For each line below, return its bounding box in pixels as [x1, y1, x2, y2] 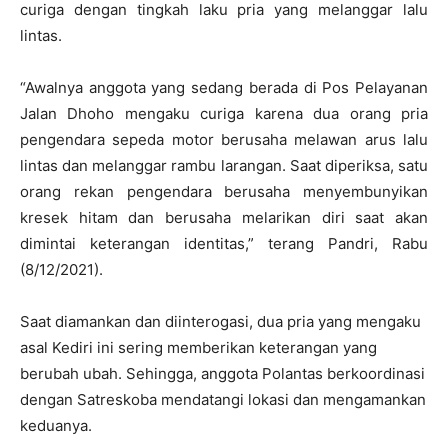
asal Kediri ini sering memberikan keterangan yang [20, 338, 377, 357]
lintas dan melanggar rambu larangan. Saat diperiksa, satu [20, 156, 428, 175]
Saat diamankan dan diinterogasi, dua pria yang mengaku [20, 312, 421, 331]
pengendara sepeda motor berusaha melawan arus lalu [20, 130, 428, 149]
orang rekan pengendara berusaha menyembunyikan [20, 182, 428, 201]
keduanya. [20, 416, 92, 435]
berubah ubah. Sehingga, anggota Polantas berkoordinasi [20, 364, 425, 383]
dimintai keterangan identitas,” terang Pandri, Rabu [20, 234, 428, 253]
